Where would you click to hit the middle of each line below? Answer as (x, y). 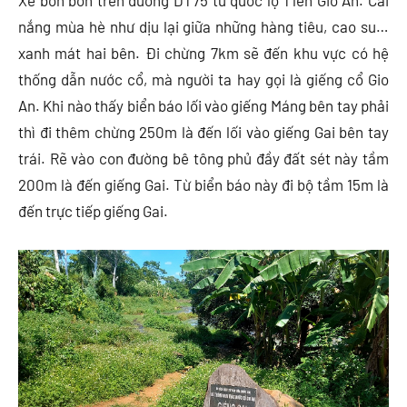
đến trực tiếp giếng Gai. (93, 211)
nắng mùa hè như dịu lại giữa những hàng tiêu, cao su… (203, 27)
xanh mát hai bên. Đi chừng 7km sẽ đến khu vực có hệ (203, 53)
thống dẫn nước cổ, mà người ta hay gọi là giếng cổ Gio (203, 79)
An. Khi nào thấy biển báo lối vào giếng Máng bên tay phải (203, 106)
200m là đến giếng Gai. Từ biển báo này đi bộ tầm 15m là (203, 185)
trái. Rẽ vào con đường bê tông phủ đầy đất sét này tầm (203, 159)
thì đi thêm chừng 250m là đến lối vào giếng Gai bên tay (203, 132)
